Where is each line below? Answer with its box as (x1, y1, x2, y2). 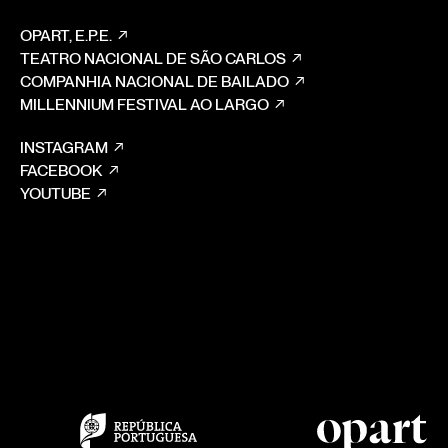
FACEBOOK (19, 161, 103, 181)
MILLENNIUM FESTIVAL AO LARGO (19, 95, 269, 115)
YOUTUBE (19, 184, 91, 204)
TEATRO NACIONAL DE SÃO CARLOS (19, 49, 286, 69)
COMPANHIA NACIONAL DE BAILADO (19, 72, 289, 92)
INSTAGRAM (19, 138, 108, 158)
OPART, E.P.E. (19, 26, 112, 46)
